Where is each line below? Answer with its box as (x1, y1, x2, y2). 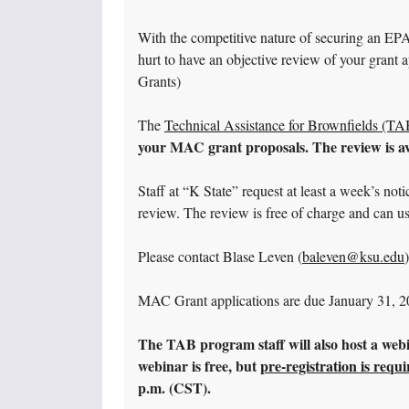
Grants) (138, 71, 181, 91)
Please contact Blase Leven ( (138, 246, 302, 267)
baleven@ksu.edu (302, 246, 404, 267)
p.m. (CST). (138, 377, 211, 399)
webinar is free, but (138, 355, 260, 377)
